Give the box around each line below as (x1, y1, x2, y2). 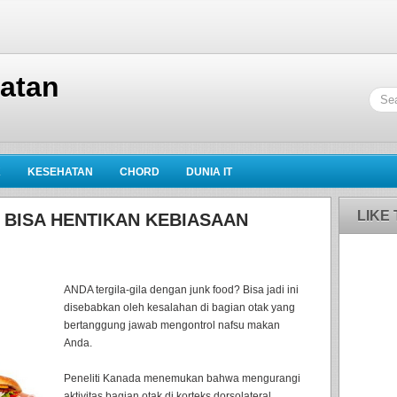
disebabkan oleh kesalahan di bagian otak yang (64, 301, 295, 314)
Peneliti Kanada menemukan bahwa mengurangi (64, 372, 300, 385)
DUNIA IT (186, 166, 232, 178)
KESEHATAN (27, 166, 93, 178)
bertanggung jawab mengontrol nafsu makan (64, 319, 280, 331)
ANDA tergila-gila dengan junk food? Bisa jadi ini (64, 284, 299, 296)
